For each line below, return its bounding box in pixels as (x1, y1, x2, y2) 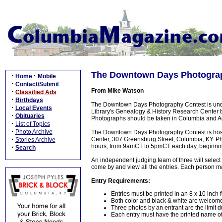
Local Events (15, 105, 52, 111)
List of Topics (15, 120, 50, 127)
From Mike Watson (91, 87, 144, 94)
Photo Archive (15, 128, 53, 135)
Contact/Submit (15, 81, 59, 88)
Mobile (37, 73, 56, 80)
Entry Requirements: (91, 177, 150, 184)
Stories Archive (15, 136, 55, 143)
